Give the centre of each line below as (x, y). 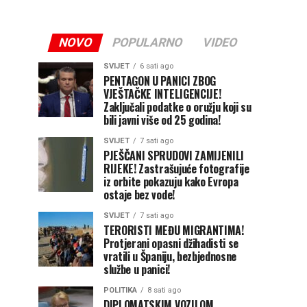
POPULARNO (147, 42)
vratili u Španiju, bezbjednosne (170, 256)
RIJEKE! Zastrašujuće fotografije (176, 169)
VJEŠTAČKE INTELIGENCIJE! (162, 94)
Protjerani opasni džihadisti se (171, 243)
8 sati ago (164, 290)
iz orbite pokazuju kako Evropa (171, 182)
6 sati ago (157, 66)
